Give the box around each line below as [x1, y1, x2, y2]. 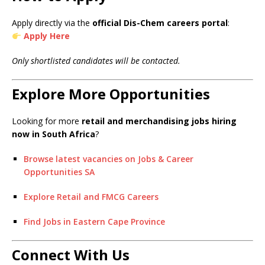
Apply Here [23, 30, 70, 42]
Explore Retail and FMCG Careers [24, 191, 159, 203]
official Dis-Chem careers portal [92, 17, 228, 29]
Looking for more [12, 115, 82, 127]
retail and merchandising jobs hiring [82, 115, 237, 127]
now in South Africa [12, 128, 95, 140]
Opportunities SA [24, 166, 95, 178]
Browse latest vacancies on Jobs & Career [24, 153, 193, 165]
